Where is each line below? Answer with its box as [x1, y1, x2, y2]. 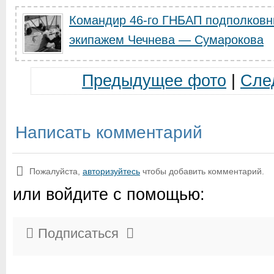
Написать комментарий [15, 122, 202, 142]
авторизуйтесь [83, 166, 140, 176]
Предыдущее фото [82, 72, 226, 90]
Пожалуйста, [29, 166, 83, 176]
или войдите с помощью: [13, 185, 205, 204]
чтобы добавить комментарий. [140, 166, 264, 176]
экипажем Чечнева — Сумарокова [69, 33, 264, 46]
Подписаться [31, 226, 126, 241]
